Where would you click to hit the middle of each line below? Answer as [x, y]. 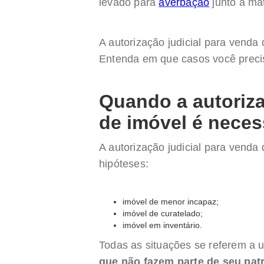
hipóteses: [124, 164]
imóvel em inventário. [162, 225]
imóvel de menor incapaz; [171, 202]
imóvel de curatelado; [163, 213]
